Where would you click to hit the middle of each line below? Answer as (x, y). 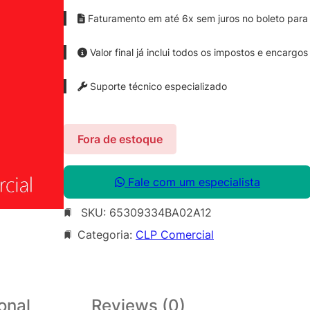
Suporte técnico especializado (157, 86)
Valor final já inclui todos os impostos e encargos (198, 52)
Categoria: (107, 234)
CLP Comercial (175, 234)
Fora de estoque (120, 139)
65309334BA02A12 (161, 212)
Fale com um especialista (192, 182)
